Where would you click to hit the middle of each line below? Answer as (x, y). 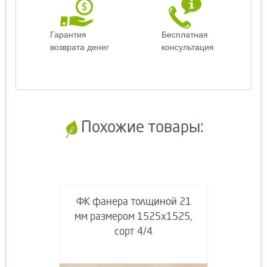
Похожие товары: (142, 128)
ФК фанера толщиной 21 (133, 202)
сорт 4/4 (133, 232)
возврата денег (79, 47)
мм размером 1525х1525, (133, 217)
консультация (188, 47)
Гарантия (68, 35)
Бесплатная (185, 35)
